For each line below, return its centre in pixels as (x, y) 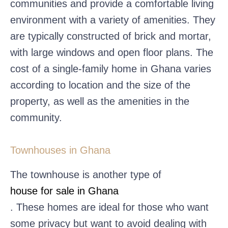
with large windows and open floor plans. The (112, 52)
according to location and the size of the (100, 85)
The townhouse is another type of (86, 174)
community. (38, 117)
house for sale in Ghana (64, 191)
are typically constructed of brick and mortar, (111, 36)
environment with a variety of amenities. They (113, 20)
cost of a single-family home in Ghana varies (111, 68)
